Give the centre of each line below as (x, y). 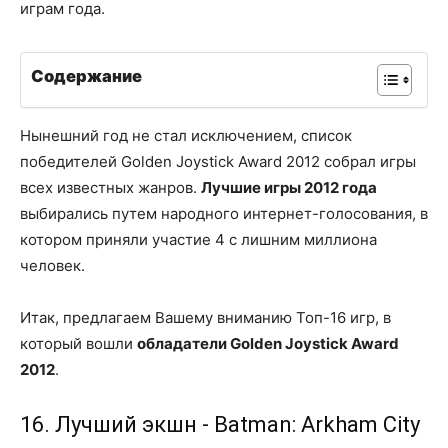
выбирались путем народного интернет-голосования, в (224, 213)
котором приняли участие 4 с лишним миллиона (198, 239)
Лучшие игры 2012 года (289, 187)
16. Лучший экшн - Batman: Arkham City (220, 424)
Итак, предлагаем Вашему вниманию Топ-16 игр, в (205, 317)
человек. (52, 265)
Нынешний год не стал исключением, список (186, 135)
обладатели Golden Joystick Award (268, 343)
